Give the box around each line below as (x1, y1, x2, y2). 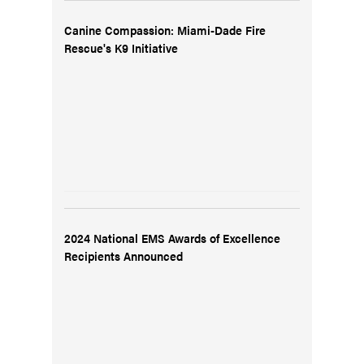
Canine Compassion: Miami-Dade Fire (64, 21, 266, 38)
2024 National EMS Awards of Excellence (64, 229, 280, 246)
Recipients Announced (64, 247, 183, 264)
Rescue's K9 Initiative (64, 39, 178, 56)
